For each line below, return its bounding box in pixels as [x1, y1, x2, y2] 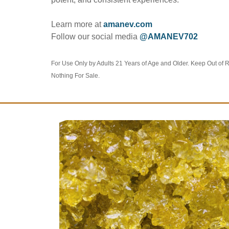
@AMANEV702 [140, 32, 198, 41]
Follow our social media [51, 32, 140, 41]
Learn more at [51, 19, 104, 29]
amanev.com [103, 19, 153, 29]
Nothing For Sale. [51, 72, 100, 79]
